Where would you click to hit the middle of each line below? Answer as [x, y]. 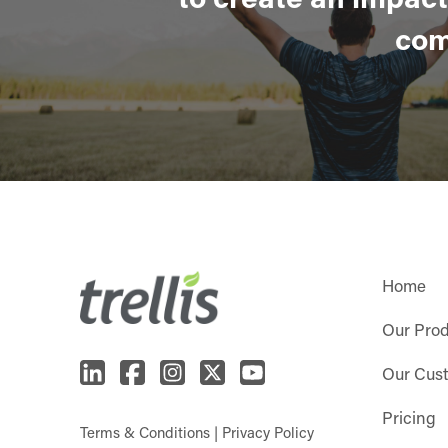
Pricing [408, 417]
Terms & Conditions [145, 432]
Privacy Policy [268, 432]
